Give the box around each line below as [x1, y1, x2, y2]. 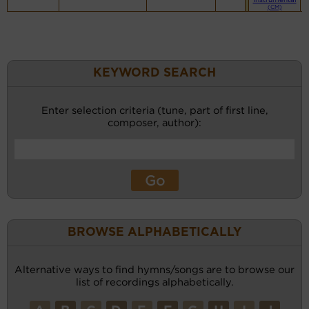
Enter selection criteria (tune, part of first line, [41, 105, 268, 116]
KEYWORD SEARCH [93, 68, 216, 79]
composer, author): [108, 117, 201, 128]
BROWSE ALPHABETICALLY [68, 227, 241, 239]
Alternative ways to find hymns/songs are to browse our [14, 264, 295, 275]
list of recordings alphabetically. [75, 277, 234, 288]
